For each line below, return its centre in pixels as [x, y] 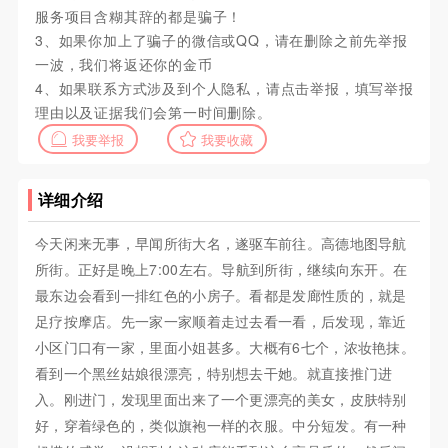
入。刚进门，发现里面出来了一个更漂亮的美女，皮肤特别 [220, 399]
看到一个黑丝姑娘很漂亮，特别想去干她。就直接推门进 [213, 373]
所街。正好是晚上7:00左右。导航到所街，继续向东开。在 [221, 269]
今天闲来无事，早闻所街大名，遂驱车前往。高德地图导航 [220, 243]
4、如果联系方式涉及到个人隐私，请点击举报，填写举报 [224, 88]
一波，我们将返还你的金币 [123, 64]
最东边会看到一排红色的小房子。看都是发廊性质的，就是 [220, 295]
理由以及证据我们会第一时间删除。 [153, 112]
